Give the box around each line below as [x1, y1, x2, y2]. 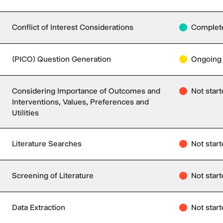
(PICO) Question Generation [12, 54, 111, 64]
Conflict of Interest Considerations [12, 22, 133, 32]
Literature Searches [12, 139, 82, 148]
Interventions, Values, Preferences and [12, 97, 149, 107]
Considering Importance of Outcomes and [12, 86, 160, 96]
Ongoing [191, 54, 222, 64]
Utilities [12, 108, 39, 117]
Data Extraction [12, 203, 65, 212]
